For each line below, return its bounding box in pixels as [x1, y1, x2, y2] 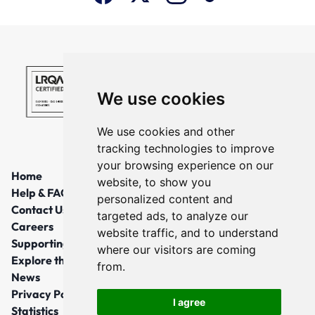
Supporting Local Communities [11, 236, 169, 250]
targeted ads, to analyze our [96, 209, 248, 223]
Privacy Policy [11, 286, 84, 301]
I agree [172, 296, 205, 308]
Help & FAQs [11, 185, 75, 200]
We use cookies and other [96, 124, 235, 139]
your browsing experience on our [96, 158, 274, 172]
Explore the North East [11, 252, 129, 267]
